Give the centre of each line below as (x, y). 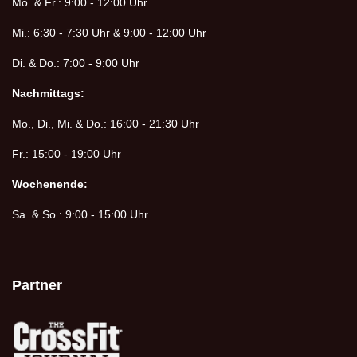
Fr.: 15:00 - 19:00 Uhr (67, 154)
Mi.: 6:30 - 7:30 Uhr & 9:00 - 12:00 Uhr (109, 33)
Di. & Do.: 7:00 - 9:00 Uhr (76, 63)
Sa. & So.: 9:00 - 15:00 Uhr (80, 214)
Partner (37, 285)
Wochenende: (50, 184)
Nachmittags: (48, 93)
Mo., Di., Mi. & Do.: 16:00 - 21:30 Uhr (106, 124)
